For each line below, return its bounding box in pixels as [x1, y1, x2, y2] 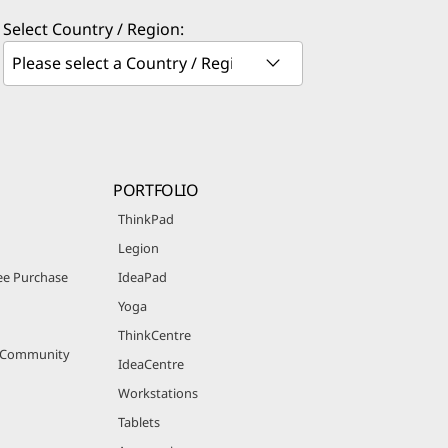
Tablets [118, 412, 161, 431]
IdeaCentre [118, 354, 185, 373]
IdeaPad [118, 267, 168, 286]
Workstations [118, 383, 199, 402]
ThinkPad [118, 209, 175, 228]
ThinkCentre [118, 325, 192, 344]
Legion [118, 238, 160, 257]
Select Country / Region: [3, 17, 184, 40]
